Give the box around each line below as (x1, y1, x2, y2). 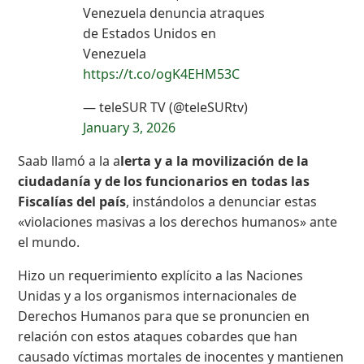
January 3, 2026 (83, 119, 176, 137)
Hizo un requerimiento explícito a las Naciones (18, 266, 304, 285)
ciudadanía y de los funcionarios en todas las (18, 172, 310, 191)
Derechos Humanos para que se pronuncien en (18, 307, 310, 326)
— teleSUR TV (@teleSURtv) (83, 98, 249, 117)
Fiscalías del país (18, 193, 127, 211)
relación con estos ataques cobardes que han (18, 327, 298, 346)
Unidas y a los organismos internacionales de (18, 287, 297, 305)
